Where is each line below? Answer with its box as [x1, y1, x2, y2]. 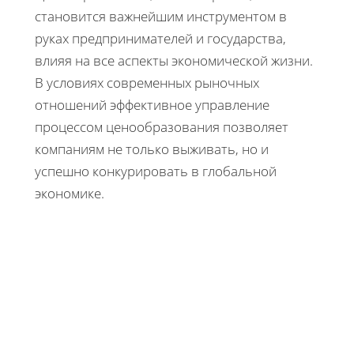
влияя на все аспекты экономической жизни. [35, 51, 313, 70]
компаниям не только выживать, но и [35, 139, 269, 158]
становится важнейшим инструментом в [35, 6, 287, 25]
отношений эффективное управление [35, 95, 269, 114]
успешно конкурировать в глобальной [35, 161, 277, 180]
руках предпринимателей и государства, [35, 28, 286, 47]
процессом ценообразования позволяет [35, 117, 288, 136]
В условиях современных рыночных [35, 73, 259, 92]
